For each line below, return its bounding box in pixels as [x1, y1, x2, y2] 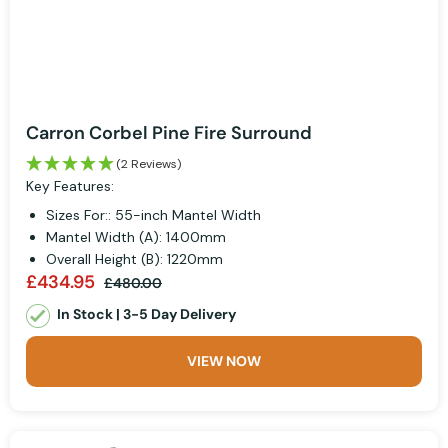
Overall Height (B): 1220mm [46, 250, 223, 269]
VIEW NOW [187, 352, 261, 371]
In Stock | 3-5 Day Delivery [57, 305, 236, 324]
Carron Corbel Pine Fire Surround [26, 121, 312, 146]
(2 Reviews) [116, 156, 181, 173]
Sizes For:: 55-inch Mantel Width [46, 206, 261, 225]
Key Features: [26, 177, 114, 196]
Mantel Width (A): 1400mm [46, 228, 226, 247]
